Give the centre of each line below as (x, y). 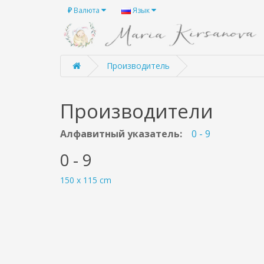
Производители (137, 111)
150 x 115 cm (86, 180)
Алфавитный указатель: (121, 133)
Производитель (138, 65)
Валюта (87, 10)
